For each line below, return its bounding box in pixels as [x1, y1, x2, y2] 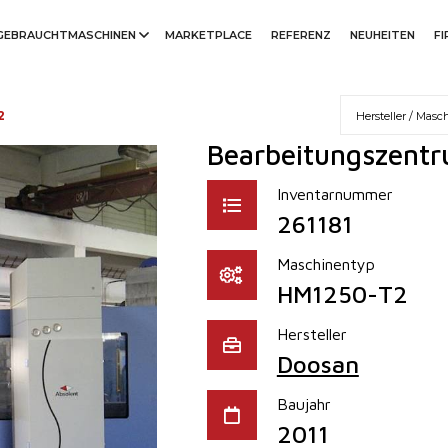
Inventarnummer [276, 185, 393, 203]
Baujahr [276, 395, 331, 413]
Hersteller [276, 325, 347, 343]
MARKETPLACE [165, 28, 253, 42]
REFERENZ [271, 28, 332, 42]
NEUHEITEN [350, 28, 416, 42]
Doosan [276, 350, 359, 378]
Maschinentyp [276, 255, 375, 273]
